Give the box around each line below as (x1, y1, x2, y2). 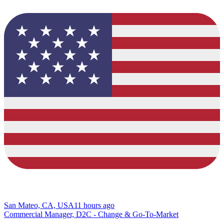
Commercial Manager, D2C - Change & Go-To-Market (4, 209, 178, 218)
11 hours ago (74, 200, 114, 209)
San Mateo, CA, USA (4, 200, 74, 209)
